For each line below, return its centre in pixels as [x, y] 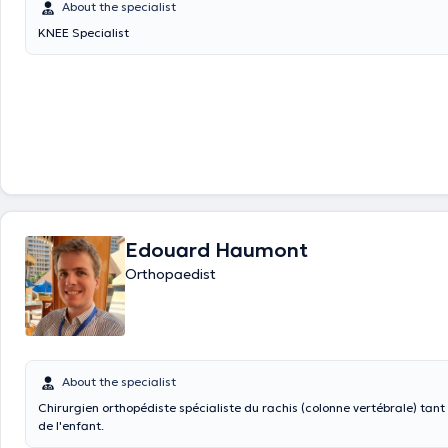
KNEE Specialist [83, 32]
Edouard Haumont [216, 250]
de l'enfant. [71, 425]
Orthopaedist [170, 274]
